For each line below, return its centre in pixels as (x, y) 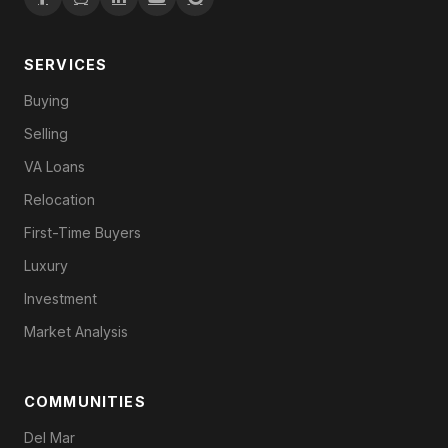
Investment (60, 298)
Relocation (59, 199)
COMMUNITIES (85, 401)
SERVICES (66, 64)
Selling (46, 133)
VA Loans (54, 166)
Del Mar (49, 437)
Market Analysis (76, 331)
